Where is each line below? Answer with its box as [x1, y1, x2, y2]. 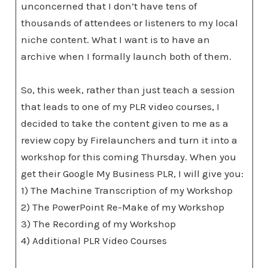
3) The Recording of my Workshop [21, 218, 176, 230]
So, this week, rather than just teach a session [21, 84, 235, 96]
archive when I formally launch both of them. [21, 50, 236, 62]
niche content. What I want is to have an [21, 33, 210, 45]
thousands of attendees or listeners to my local [21, 17, 238, 29]
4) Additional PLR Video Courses [21, 234, 169, 246]
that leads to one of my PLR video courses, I [21, 100, 220, 112]
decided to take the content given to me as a [21, 117, 229, 129]
